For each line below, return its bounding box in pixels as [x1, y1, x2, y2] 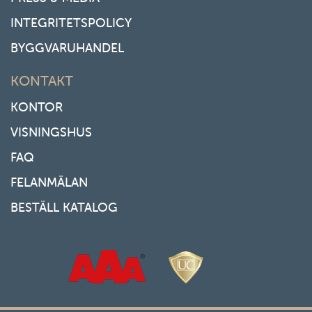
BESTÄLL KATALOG [10, 199, 118, 215]
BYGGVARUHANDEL [10, 40, 124, 56]
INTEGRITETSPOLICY [10, 15, 132, 31]
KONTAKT [10, 72, 73, 89]
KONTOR [10, 99, 63, 115]
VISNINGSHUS [10, 124, 92, 140]
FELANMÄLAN [10, 174, 88, 190]
